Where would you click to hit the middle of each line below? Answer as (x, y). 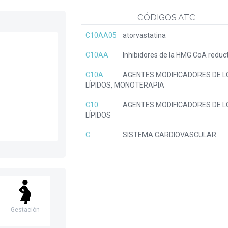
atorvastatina (144, 35)
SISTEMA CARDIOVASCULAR (169, 135)
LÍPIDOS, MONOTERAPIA (125, 85)
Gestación (25, 210)
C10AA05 (101, 35)
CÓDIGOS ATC (166, 17)
